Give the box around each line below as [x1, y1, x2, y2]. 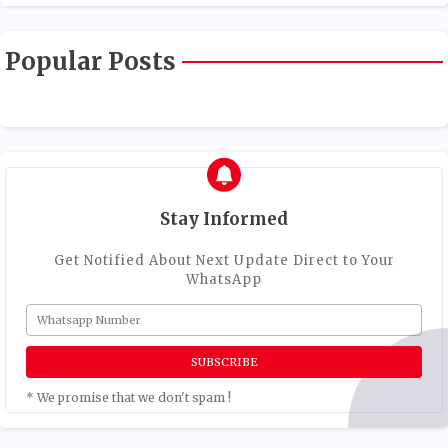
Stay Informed [160, 208, 288, 231]
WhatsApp [186, 271, 262, 289]
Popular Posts [5, 46, 176, 78]
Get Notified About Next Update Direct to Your [53, 252, 395, 270]
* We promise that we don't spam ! [26, 390, 231, 406]
